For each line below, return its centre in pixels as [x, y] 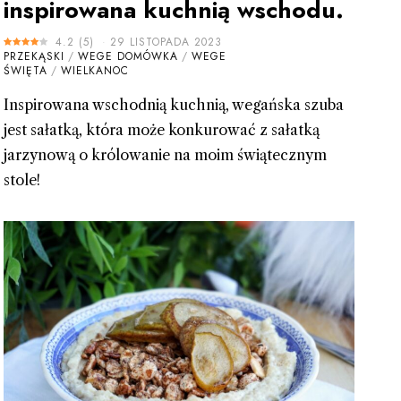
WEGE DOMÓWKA [128, 56]
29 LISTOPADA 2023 [166, 42]
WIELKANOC [94, 70]
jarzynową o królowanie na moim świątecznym [165, 154]
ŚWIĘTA [25, 70]
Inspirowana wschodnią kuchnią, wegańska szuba [173, 104]
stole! [21, 179]
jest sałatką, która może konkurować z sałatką [161, 129]
